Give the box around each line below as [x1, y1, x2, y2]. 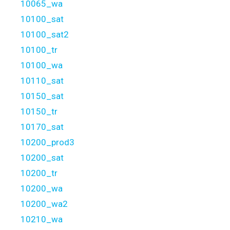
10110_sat [21, 75, 64, 86]
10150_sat [21, 90, 64, 101]
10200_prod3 [21, 137, 74, 147]
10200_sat [21, 152, 64, 163]
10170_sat [21, 121, 64, 132]
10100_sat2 [21, 29, 69, 40]
